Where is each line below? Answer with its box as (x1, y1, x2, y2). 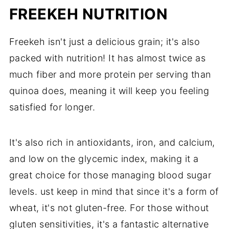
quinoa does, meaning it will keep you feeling (9, 85, 210, 97)
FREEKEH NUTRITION (9, 5, 168, 24)
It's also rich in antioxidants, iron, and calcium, (9, 137, 215, 148)
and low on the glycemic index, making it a (9, 153, 199, 165)
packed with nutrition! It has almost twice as (9, 53, 206, 64)
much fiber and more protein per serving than (9, 69, 211, 80)
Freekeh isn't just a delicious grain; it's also (9, 36, 200, 48)
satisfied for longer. (9, 102, 96, 113)
